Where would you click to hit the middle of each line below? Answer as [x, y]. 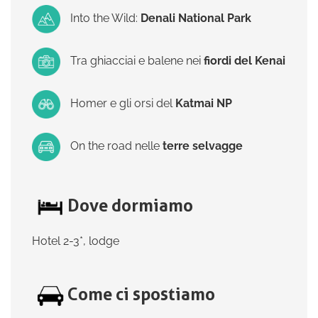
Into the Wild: [105, 18]
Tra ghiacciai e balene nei [137, 61]
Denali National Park [196, 18]
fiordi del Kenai [245, 61]
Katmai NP [204, 104]
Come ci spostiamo [141, 295]
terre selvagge [203, 146]
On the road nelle [116, 146]
